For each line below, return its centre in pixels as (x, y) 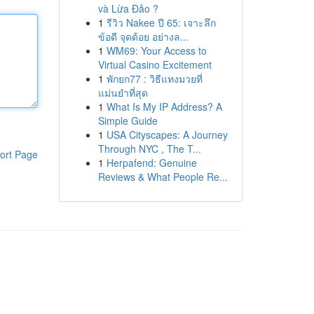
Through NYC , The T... (149, 149)
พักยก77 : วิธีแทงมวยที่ (154, 78)
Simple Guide (128, 121)
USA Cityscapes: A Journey (167, 135)
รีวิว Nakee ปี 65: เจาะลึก (161, 22)
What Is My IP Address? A (164, 107)
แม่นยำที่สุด (123, 93)
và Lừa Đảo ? (128, 8)
